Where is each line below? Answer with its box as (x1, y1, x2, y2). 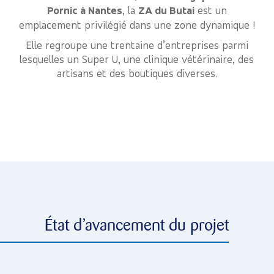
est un (194, 4, 227, 17)
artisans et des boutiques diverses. (56, 66, 217, 80)
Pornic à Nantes (46, 4, 122, 18)
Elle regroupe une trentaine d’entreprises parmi (25, 38, 248, 51)
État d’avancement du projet (45, 215, 229, 235)
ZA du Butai (138, 4, 194, 18)
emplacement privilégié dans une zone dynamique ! (18, 18, 255, 32)
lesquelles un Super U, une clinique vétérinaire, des (20, 52, 254, 65)
